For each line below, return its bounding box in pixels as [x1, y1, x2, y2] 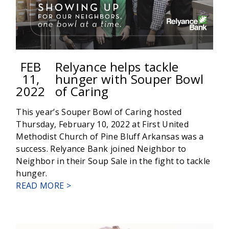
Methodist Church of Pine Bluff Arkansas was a [16, 131, 204, 143]
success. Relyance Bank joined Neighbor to [16, 143, 187, 155]
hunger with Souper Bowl [55, 71, 204, 88]
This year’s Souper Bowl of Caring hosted [16, 106, 182, 118]
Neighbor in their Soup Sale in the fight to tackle [16, 155, 211, 167]
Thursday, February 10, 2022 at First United [16, 119, 189, 130]
